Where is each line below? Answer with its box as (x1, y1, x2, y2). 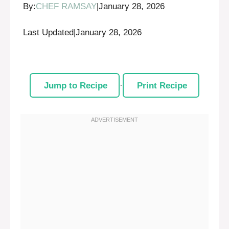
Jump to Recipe (43, 80, 107, 90)
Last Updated (23, 27, 74, 37)
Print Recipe (136, 80, 187, 90)
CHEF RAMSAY (36, 2, 97, 12)
